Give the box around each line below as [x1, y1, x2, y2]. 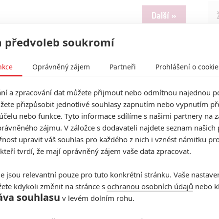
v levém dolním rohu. [60, 193, 134, 202]
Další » [151, 10, 176, 20]
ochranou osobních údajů [107, 181, 193, 191]
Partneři [109, 62, 136, 71]
